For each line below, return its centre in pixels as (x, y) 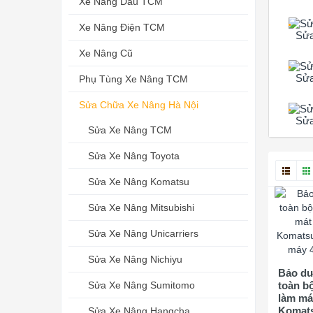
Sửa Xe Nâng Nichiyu (135, 259)
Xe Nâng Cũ (106, 53)
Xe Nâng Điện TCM (122, 27)
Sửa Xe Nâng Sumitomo (141, 285)
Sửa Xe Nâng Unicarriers (143, 233)
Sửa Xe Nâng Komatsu (139, 182)
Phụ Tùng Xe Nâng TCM (133, 79)
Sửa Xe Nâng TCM (130, 130)
